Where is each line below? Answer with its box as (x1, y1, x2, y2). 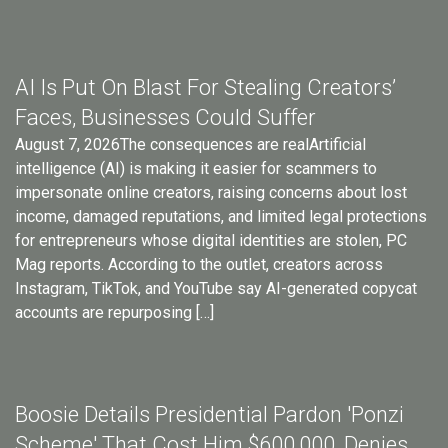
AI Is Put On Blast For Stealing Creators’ (15, 74, 396, 100)
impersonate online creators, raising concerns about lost (15, 182, 407, 202)
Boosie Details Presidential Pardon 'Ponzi (15, 401, 404, 427)
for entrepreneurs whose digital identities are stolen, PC (15, 230, 407, 250)
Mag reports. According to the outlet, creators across (15, 254, 383, 274)
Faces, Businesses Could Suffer (15, 104, 316, 130)
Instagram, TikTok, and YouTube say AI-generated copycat (15, 278, 417, 298)
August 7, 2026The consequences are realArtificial (15, 134, 366, 154)
